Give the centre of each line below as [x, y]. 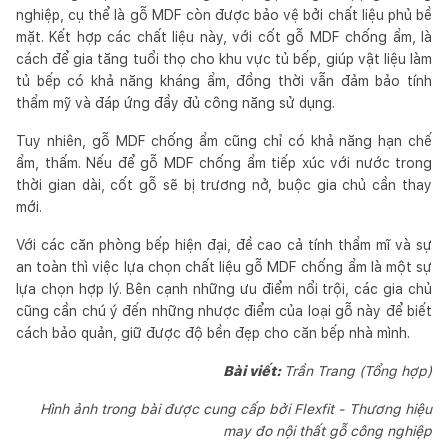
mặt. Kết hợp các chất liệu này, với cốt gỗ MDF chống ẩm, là [224, 36]
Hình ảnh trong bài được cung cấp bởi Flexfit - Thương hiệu [236, 408]
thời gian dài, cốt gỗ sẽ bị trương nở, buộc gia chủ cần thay [224, 184]
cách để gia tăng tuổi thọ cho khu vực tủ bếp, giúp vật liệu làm [224, 58]
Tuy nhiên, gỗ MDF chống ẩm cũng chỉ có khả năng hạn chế [224, 140]
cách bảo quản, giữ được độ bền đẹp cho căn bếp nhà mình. [213, 332]
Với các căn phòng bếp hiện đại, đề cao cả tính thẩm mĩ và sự [224, 244]
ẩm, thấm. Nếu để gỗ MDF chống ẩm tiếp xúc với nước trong [224, 162]
